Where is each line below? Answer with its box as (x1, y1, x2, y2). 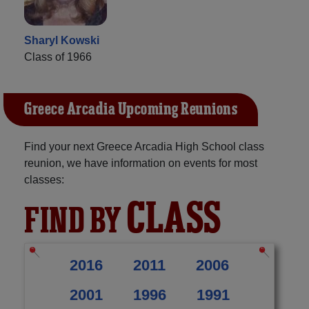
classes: (24, 173, 64, 186)
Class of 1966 (24, 50, 92, 63)
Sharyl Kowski (24, 34, 99, 46)
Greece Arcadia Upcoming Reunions (24, 98, 237, 121)
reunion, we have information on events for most (24, 157, 257, 169)
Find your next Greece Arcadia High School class (24, 140, 264, 152)
